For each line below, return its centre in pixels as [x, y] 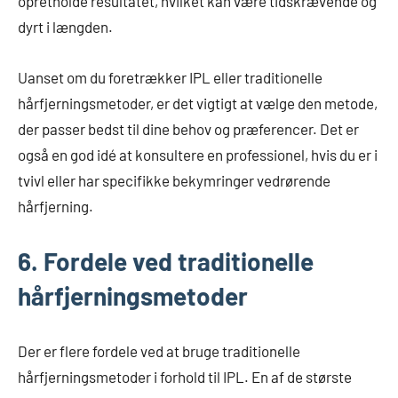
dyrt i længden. [65, 26]
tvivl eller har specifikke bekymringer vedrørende [174, 180]
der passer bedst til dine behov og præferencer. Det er [188, 128]
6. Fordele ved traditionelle [166, 261]
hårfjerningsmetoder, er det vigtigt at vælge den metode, [198, 103]
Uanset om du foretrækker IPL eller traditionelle [170, 77]
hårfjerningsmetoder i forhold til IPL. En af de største [185, 376]
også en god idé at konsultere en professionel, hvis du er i [198, 154]
